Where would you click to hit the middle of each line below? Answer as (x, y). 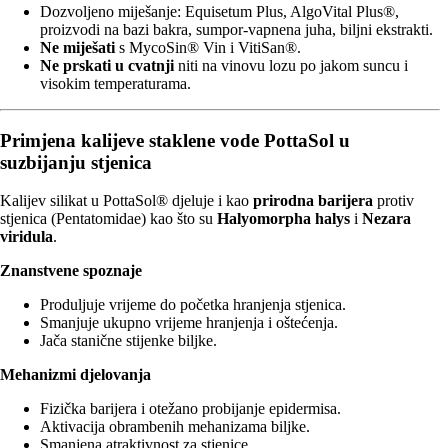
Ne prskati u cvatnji (107, 65)
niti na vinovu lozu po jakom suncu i (291, 65)
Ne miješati (77, 47)
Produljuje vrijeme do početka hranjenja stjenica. (193, 305)
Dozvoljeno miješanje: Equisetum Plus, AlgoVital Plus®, (219, 11)
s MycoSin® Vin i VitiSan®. (208, 47)
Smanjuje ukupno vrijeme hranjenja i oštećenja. (189, 323)
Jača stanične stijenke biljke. (128, 341)
